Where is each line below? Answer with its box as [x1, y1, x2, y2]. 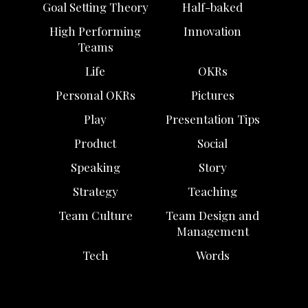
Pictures [190, 87, 234, 103]
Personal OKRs [55, 87, 135, 103]
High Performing [49, 23, 142, 39]
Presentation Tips [165, 111, 260, 126]
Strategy [72, 183, 118, 199]
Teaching [188, 183, 238, 199]
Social [197, 135, 228, 151]
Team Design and [166, 207, 260, 223]
